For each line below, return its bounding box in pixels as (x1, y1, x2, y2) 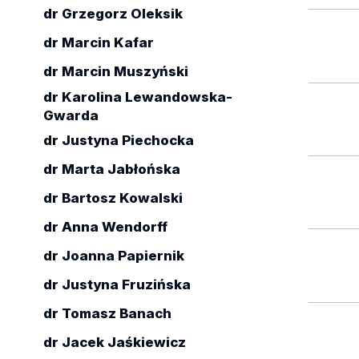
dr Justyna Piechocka (42, 132, 194, 149)
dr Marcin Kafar (42, 34, 154, 51)
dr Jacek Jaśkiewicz (42, 334, 186, 351)
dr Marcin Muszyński (42, 63, 188, 80)
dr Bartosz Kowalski (42, 190, 183, 207)
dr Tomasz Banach (42, 305, 171, 322)
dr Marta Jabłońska (42, 161, 180, 178)
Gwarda (42, 107, 99, 123)
